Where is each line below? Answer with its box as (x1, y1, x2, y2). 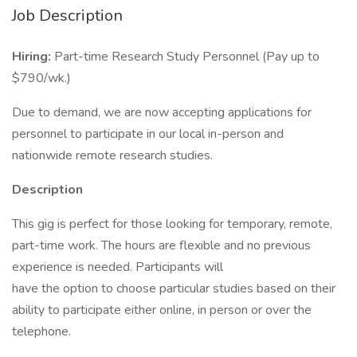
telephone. (12, 323, 71, 340)
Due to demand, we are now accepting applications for (12, 104, 312, 121)
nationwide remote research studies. (12, 147, 213, 164)
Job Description (12, 5, 123, 26)
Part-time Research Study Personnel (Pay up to (54, 48, 320, 65)
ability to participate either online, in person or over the (12, 301, 312, 319)
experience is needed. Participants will (12, 258, 223, 276)
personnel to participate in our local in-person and (12, 125, 284, 143)
